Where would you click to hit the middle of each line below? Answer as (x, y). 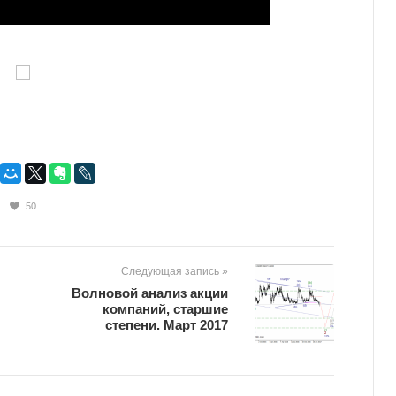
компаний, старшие (165, 309)
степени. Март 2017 (167, 325)
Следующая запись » (175, 272)
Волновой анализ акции (150, 293)
